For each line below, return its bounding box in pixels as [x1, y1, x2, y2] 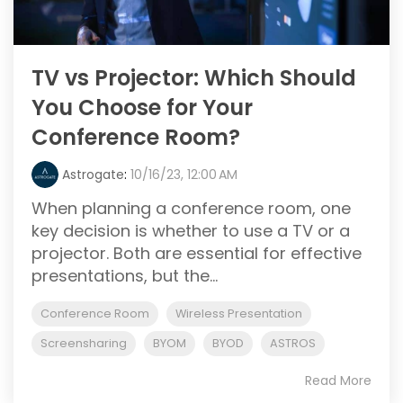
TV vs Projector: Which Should [31, 63, 356, 93]
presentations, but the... [31, 264, 218, 287]
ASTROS [270, 336, 316, 351]
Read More [305, 372, 372, 390]
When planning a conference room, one [31, 197, 351, 219]
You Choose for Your [31, 93, 253, 122]
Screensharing [40, 336, 127, 351]
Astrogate [62, 166, 124, 184]
